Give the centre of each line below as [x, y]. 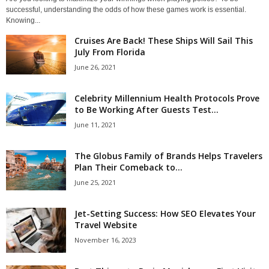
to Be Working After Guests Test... [147, 109]
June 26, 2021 [95, 67]
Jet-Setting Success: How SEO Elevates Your [165, 213]
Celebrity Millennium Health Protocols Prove [167, 98]
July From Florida [110, 52]
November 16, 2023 [105, 240]
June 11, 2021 [95, 124]
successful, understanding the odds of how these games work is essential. [126, 9]
